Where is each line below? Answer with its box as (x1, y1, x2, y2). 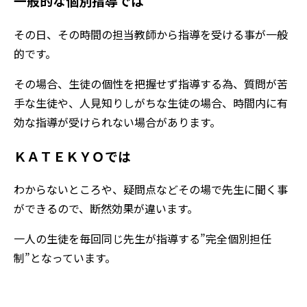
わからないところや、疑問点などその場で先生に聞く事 (14, 181, 288, 198)
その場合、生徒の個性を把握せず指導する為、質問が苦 (14, 75, 288, 93)
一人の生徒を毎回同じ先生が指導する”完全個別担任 (14, 230, 271, 247)
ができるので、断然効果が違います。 (14, 200, 198, 217)
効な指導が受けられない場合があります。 (14, 114, 221, 131)
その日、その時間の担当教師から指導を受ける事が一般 (14, 26, 288, 43)
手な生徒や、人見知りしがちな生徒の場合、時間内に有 (14, 95, 288, 112)
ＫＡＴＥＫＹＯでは (14, 146, 131, 165)
